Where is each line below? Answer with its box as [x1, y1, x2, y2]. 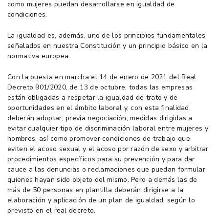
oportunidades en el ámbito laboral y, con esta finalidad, [7, 103, 191, 112]
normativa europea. [7, 51, 72, 61]
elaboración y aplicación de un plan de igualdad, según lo [7, 195, 196, 205]
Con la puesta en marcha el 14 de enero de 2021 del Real [7, 72, 197, 82]
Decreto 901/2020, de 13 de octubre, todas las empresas [7, 82, 193, 92]
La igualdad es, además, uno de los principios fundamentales [7, 30, 206, 40]
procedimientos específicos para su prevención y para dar [7, 154, 195, 164]
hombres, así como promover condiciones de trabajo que [7, 133, 190, 143]
